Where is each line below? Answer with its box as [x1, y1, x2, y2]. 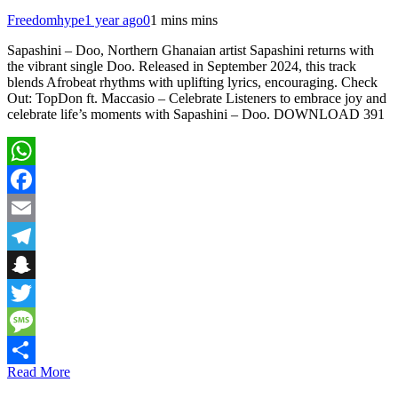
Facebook [7, 200, 62, 216]
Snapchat [7, 285, 59, 301]
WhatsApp [7, 171, 68, 187]
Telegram [7, 257, 60, 273]
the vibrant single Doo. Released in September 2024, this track [7, 59, 356, 75]
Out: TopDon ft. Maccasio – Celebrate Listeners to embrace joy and [7, 91, 386, 107]
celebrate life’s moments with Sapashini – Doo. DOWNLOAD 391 [7, 107, 385, 123]
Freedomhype [7, 12, 84, 28]
